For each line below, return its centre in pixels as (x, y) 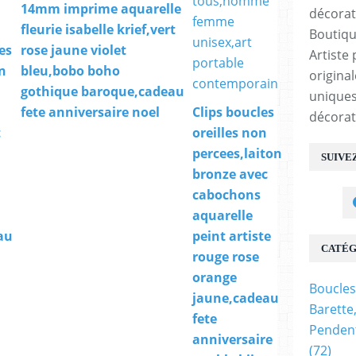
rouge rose (226, 257)
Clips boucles (233, 112)
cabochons (226, 195)
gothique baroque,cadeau (103, 92)
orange (215, 278)
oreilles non (230, 133)
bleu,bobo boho (70, 71)
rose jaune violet (74, 50)
